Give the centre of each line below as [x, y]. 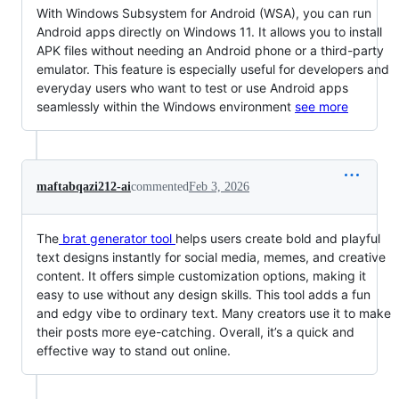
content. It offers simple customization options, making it [201, 275]
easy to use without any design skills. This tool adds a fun [204, 294]
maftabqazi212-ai [84, 186]
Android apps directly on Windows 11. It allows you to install [209, 31]
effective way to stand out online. [134, 350]
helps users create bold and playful [278, 238]
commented [160, 186]
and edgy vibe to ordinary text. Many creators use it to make [214, 313]
